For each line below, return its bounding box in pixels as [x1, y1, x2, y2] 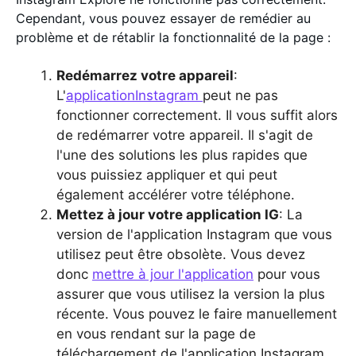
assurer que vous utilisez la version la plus [56, 285, 325, 302]
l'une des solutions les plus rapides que [56, 146, 308, 163]
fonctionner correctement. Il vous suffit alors [56, 106, 338, 123]
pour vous [253, 265, 320, 282]
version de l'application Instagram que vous [56, 226, 332, 242]
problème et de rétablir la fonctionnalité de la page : [16, 29, 331, 45]
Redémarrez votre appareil [56, 67, 234, 83]
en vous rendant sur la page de [56, 325, 256, 342]
